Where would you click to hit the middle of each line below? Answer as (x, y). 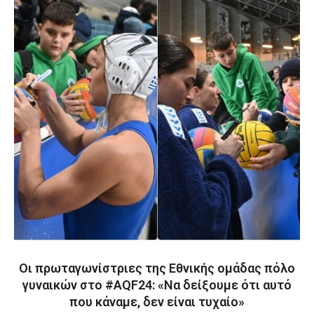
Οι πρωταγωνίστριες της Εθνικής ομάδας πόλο (157, 268)
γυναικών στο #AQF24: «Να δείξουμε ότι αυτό (157, 285)
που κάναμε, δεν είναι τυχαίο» (157, 302)
